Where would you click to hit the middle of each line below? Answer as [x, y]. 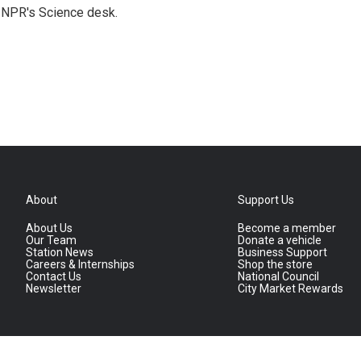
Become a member [287, 228]
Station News [60, 252]
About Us [49, 228]
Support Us [266, 200]
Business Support [283, 252]
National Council [279, 276]
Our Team [51, 240]
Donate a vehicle [280, 240]
